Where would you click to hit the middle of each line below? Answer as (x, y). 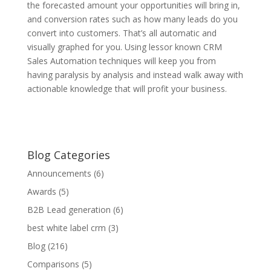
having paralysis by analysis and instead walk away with (135, 75)
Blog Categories (68, 155)
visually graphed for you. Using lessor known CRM (124, 47)
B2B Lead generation (69, 210)
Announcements (59, 173)
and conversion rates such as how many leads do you (132, 19)
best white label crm (66, 228)
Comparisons (53, 264)
